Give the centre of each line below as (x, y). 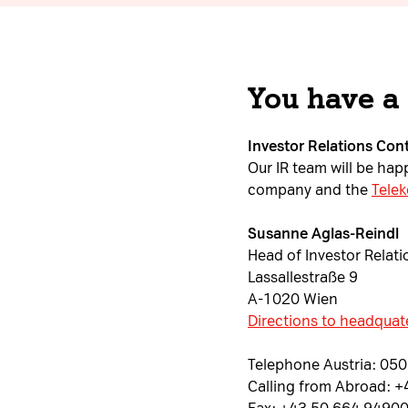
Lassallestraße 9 (303, 277)
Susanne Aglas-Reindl (323, 234)
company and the (310, 190)
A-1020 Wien (293, 299)
